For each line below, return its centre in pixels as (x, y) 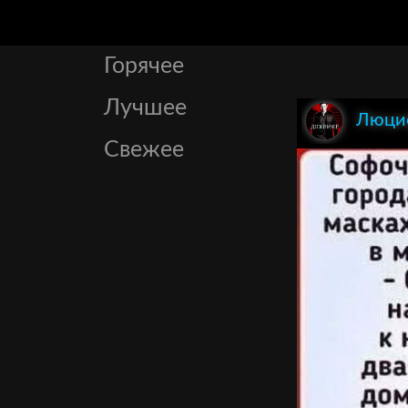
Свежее (144, 150)
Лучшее (145, 108)
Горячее (144, 66)
